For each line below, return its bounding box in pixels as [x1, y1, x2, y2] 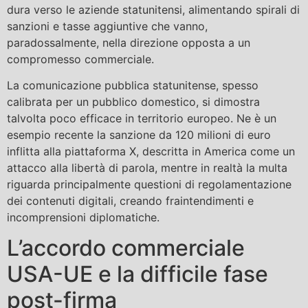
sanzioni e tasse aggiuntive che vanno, [7, 19, 208, 33]
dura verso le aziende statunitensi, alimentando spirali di [7, 2, 300, 16]
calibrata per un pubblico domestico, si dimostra [7, 94, 260, 109]
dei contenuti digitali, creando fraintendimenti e [7, 193, 254, 208]
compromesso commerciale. [7, 52, 154, 66]
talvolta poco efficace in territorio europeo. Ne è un [7, 111, 276, 125]
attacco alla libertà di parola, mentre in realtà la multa [7, 160, 287, 175]
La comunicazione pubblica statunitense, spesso [7, 78, 258, 92]
